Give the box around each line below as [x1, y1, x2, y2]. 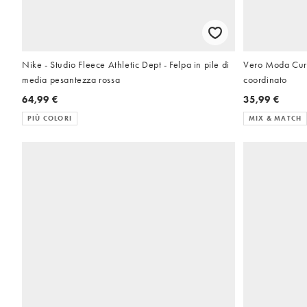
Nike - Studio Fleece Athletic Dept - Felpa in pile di [22, 58, 230, 71]
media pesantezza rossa [22, 73, 121, 86]
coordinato [243, 73, 287, 86]
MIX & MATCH [249, 113, 302, 123]
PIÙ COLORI [27, 113, 72, 123]
